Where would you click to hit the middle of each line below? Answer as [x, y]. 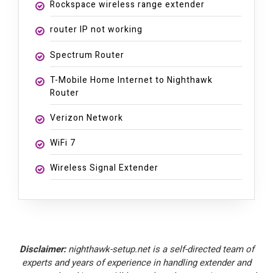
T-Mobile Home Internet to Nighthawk [131, 80]
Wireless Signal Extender [104, 168]
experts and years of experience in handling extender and [136, 262]
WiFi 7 [62, 143]
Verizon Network [86, 118]
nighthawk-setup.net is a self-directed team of [160, 249]
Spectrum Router [87, 55]
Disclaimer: [42, 249]
